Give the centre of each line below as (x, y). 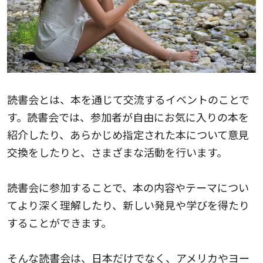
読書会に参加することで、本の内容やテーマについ (128, 188)
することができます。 (59, 223)
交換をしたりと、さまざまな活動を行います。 (117, 152)
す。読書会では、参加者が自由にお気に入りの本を (128, 117)
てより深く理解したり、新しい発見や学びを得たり (128, 205)
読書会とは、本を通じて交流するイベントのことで (128, 100)
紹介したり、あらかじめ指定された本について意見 (128, 135)
